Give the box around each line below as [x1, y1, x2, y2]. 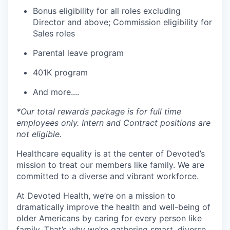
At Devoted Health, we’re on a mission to [16, 190, 176, 201]
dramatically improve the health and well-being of [16, 202, 210, 212]
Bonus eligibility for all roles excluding [33, 6, 181, 16]
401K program [33, 67, 88, 78]
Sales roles [33, 28, 75, 39]
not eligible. [16, 129, 62, 139]
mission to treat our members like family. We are [16, 160, 204, 170]
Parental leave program [33, 48, 124, 58]
